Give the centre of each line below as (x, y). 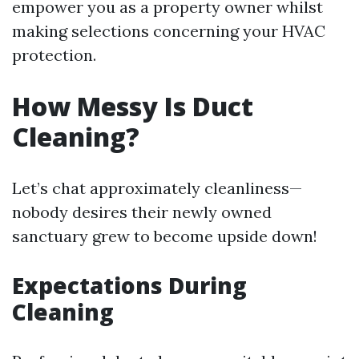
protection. (54, 55)
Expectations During (129, 285)
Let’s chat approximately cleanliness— (157, 188)
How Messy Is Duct (133, 106)
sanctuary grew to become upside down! (165, 236)
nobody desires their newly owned (142, 212)
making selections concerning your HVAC (169, 31)
